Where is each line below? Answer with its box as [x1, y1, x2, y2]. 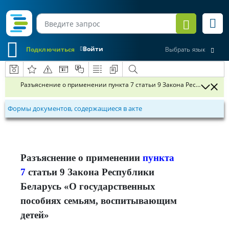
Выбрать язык [165, 45, 205, 54]
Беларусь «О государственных [20, 181, 155, 192]
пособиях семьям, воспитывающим [20, 195, 177, 206]
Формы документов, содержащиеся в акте [8, 104, 142, 113]
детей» [20, 210, 49, 220]
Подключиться [26, 44, 75, 54]
